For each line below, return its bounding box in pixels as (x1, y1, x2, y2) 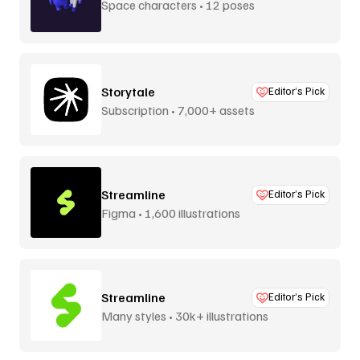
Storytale (101, 83, 155, 100)
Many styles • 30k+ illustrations (101, 307, 268, 324)
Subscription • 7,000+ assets (101, 101, 255, 118)
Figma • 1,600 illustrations (101, 204, 240, 221)
